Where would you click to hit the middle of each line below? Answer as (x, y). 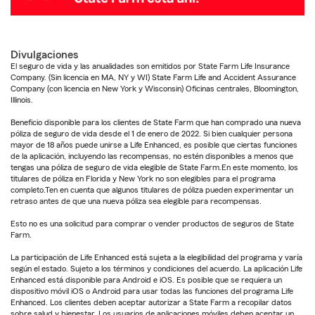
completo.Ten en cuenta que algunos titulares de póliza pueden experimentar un (152, 189)
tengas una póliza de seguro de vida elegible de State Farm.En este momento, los (154, 167)
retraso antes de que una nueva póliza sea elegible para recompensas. (136, 201)
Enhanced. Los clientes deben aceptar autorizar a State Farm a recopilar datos (151, 302)
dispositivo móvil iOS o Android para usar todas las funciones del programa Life (152, 291)
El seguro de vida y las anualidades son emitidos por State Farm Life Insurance (150, 66)
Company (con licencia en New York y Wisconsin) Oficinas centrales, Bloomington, (155, 88)
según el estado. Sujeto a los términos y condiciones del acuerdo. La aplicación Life (156, 268)
